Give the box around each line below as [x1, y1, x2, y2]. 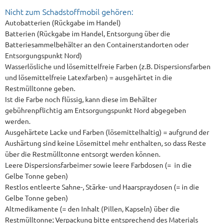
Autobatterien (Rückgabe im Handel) [5, 18, 121, 27]
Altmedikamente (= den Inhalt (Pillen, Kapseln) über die [5, 204, 180, 213]
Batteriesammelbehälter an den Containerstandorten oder [5, 40, 189, 49]
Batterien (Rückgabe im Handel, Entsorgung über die [5, 29, 170, 38]
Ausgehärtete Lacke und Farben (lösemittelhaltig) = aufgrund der [5, 127, 209, 136]
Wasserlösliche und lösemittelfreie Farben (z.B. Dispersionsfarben [5, 62, 211, 71]
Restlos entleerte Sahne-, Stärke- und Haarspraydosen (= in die [5, 182, 199, 191]
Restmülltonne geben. [5, 84, 75, 93]
